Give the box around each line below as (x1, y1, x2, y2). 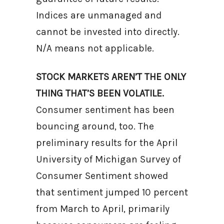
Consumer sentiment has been (36, 104, 174, 115)
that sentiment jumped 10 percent (36, 186, 188, 198)
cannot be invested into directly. (36, 26, 179, 37)
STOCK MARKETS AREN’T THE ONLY (36, 71, 186, 82)
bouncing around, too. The (36, 120, 154, 132)
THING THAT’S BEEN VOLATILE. (36, 87, 164, 99)
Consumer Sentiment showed (36, 170, 168, 181)
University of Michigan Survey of (36, 153, 181, 165)
